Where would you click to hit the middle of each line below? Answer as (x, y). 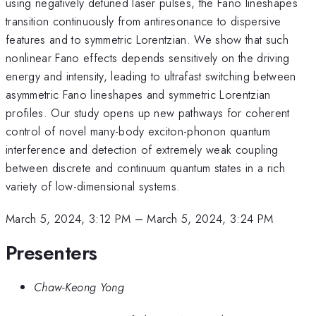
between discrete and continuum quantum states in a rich (146, 168)
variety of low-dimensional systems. (93, 186)
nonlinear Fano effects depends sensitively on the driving (148, 57)
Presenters (51, 253)
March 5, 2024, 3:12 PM (68, 219)
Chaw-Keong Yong (79, 287)
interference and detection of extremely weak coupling (142, 149)
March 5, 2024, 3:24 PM (210, 219)
